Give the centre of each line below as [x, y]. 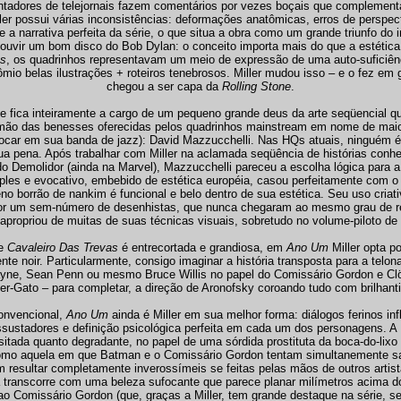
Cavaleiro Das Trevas [62, 247]
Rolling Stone [256, 86]
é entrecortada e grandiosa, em [202, 247]
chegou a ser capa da [164, 86]
